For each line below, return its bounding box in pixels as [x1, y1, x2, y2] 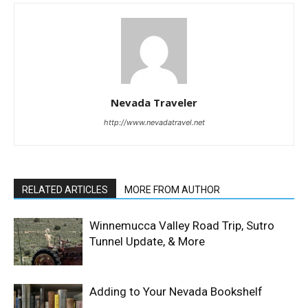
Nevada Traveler [111, 96, 197, 110]
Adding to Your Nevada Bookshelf [89, 285, 263, 299]
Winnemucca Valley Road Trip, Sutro [89, 219, 274, 233]
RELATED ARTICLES [22, 184, 108, 196]
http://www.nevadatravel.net [103, 118, 205, 128]
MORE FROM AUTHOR [124, 184, 220, 196]
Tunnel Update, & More [89, 234, 205, 249]
